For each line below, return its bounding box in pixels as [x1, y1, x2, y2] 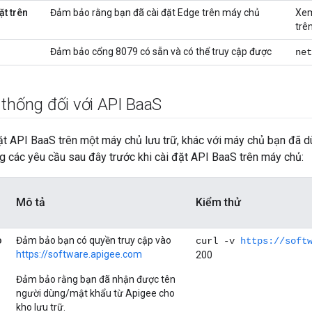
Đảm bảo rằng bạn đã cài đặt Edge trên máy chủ [50, 7, 260, 19]
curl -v [196, 235, 240, 247]
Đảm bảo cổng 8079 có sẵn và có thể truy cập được [50, 46, 272, 58]
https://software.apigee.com [16, 249, 142, 260]
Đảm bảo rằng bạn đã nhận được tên [16, 274, 175, 286]
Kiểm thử [196, 196, 241, 210]
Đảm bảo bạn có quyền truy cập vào [16, 235, 171, 247]
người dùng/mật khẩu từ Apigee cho [16, 288, 175, 299]
